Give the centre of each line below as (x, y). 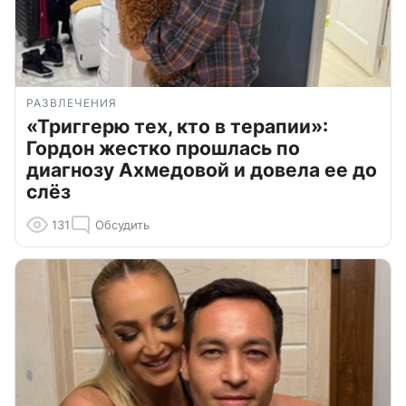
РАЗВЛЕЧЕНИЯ (72, 102)
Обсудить (122, 224)
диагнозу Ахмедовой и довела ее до (202, 169)
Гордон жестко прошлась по (163, 148)
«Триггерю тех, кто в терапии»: (177, 126)
